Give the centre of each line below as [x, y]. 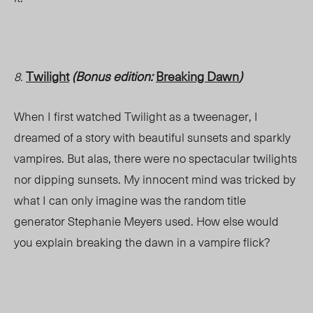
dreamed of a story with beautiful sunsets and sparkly [152, 137]
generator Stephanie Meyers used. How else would [146, 221]
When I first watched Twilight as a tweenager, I [136, 116]
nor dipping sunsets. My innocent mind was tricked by [155, 179]
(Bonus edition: [112, 76]
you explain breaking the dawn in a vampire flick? [142, 242]
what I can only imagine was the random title [130, 200]
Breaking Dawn [197, 76]
